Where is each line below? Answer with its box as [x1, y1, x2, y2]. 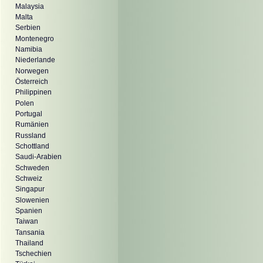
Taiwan [15, 217, 38, 226]
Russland [15, 131, 46, 140]
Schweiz [15, 174, 42, 183]
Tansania [15, 228, 45, 237]
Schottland [15, 141, 49, 150]
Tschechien [15, 249, 52, 258]
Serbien [15, 23, 41, 32]
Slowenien [15, 195, 49, 204]
